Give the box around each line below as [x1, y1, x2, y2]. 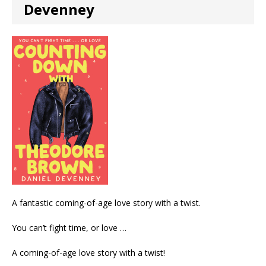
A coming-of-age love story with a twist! [12, 247, 165, 258]
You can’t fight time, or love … [12, 222, 126, 233]
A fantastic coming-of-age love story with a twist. [12, 197, 201, 208]
